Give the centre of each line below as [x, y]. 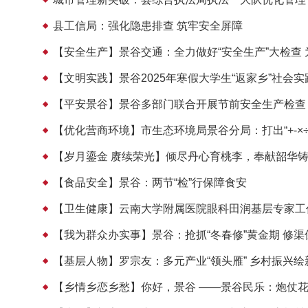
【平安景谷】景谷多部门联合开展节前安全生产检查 [179, 104]
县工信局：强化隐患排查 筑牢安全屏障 [148, 26]
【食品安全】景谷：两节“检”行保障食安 [150, 183]
